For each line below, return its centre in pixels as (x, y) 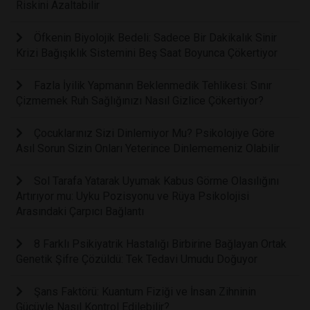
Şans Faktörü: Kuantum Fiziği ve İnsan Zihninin (145, 292)
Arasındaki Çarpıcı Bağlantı (80, 212)
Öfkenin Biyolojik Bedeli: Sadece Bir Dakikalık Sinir (155, 38)
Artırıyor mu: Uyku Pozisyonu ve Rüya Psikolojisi (133, 197)
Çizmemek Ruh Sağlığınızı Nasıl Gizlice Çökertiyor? (140, 101)
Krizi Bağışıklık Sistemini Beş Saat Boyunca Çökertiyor (147, 53)
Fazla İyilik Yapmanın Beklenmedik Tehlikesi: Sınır (153, 86)
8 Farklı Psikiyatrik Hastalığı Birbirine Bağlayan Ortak (160, 244)
